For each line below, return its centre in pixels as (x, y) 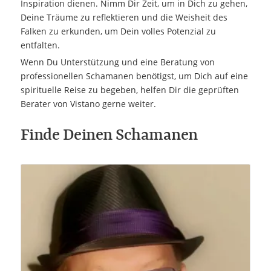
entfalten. (40, 45)
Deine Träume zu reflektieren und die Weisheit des (124, 17)
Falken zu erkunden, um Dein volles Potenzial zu (118, 31)
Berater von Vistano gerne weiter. (88, 103)
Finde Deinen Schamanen (109, 135)
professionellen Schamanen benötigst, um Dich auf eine (134, 76)
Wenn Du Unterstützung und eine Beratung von (117, 62)
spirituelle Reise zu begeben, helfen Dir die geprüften (129, 90)
